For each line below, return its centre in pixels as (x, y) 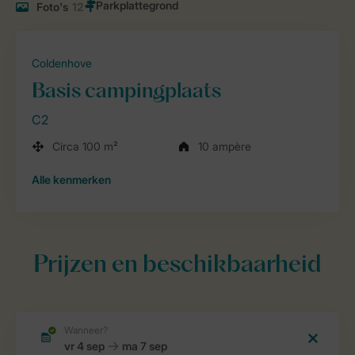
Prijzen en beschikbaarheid (177, 266)
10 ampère (225, 147)
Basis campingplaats (126, 93)
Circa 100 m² (85, 147)
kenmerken (81, 180)
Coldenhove (62, 63)
